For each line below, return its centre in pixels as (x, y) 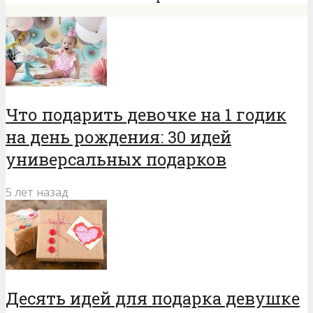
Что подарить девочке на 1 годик (146, 115)
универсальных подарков (116, 160)
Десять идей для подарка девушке (153, 299)
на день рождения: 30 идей (118, 137)
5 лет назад (37, 192)
